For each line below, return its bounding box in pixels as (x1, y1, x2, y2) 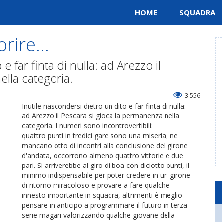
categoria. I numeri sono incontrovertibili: (22, 121, 153, 130)
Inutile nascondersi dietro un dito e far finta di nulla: (22, 101, 186, 111)
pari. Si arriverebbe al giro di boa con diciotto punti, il (22, 161, 189, 170)
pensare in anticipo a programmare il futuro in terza (22, 200, 187, 210)
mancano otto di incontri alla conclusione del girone (22, 141, 188, 150)
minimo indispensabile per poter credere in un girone (22, 170, 190, 180)
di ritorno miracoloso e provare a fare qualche (22, 180, 169, 190)
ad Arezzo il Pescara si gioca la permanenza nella (22, 111, 179, 120)
